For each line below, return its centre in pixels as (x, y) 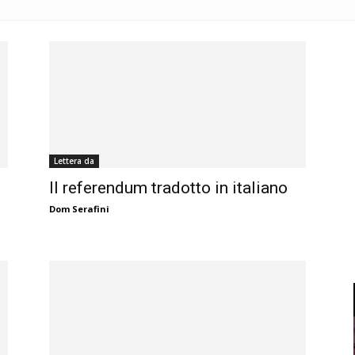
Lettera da (74, 161)
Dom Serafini (79, 209)
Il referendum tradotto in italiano (168, 188)
